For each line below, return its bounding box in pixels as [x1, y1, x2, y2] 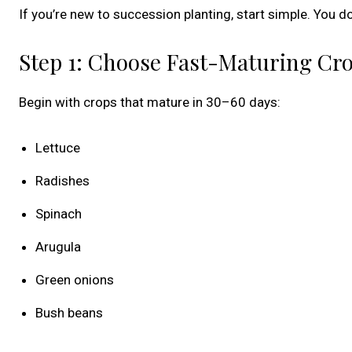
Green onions [35, 272, 114, 288]
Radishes [35, 173, 90, 189]
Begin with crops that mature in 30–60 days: [19, 94, 280, 111]
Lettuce [35, 140, 80, 156]
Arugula [35, 239, 81, 255]
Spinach [35, 206, 82, 222]
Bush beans [35, 305, 103, 321]
